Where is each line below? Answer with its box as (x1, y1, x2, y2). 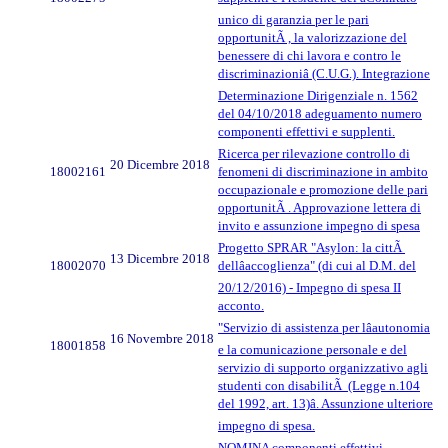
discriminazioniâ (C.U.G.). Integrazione (218, 66, 430, 82)
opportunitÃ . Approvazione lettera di (218, 200, 421, 216)
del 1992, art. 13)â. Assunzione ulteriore (218, 396, 433, 412)
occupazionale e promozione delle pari (218, 182, 428, 198)
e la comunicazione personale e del (218, 342, 407, 358)
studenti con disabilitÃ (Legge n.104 (218, 378, 420, 394)
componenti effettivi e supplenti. (218, 124, 395, 140)
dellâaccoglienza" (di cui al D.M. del (218, 258, 416, 274)
